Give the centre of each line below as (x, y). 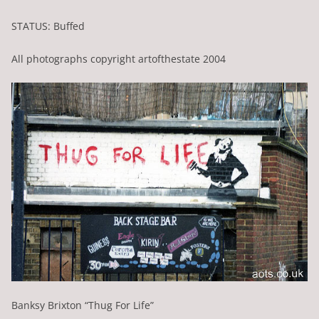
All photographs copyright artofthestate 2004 (119, 58)
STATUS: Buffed (48, 26)
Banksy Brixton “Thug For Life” (83, 305)
